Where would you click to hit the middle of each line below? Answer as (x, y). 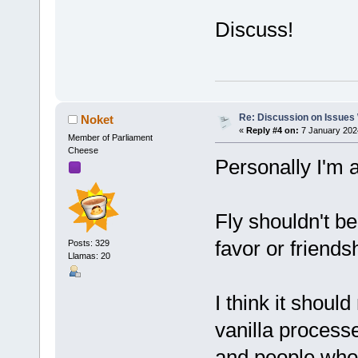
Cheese (83, 150)
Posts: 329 (88, 243)
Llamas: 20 (89, 256)
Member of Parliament (110, 137)
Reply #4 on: (272, 130)
